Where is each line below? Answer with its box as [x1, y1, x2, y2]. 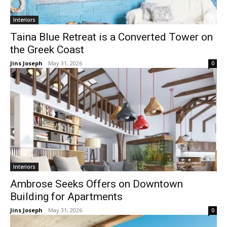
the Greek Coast [10, 44, 84, 56]
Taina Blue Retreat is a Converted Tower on [10, 31, 213, 43]
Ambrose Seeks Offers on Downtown [10, 178, 183, 190]
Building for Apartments [10, 191, 123, 203]
